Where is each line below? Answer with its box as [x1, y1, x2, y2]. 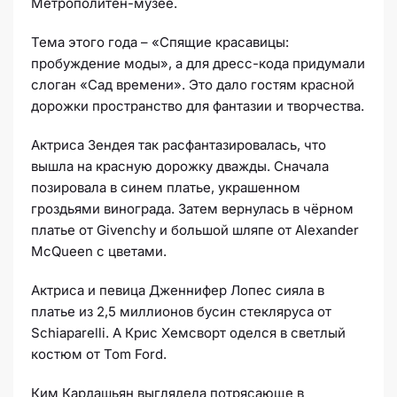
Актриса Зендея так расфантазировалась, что [31, 136, 326, 154]
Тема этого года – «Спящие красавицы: [31, 34, 289, 51]
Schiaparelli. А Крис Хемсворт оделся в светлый [31, 324, 346, 342]
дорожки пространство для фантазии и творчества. [31, 97, 364, 115]
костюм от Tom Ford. [31, 346, 167, 363]
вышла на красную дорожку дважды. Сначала [31, 158, 329, 175]
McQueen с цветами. [31, 243, 167, 261]
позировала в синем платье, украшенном [31, 179, 300, 197]
